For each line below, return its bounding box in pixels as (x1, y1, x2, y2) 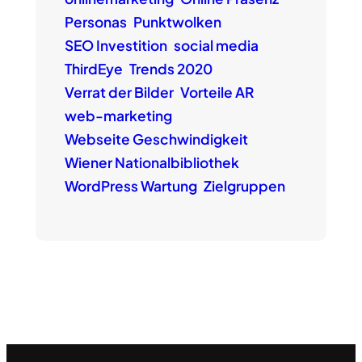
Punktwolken (133, 13, 221, 32)
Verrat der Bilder (64, 83, 174, 102)
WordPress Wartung (64, 177, 197, 196)
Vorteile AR (179, 83, 254, 102)
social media (173, 36, 259, 55)
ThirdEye (64, 60, 123, 78)
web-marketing (64, 107, 172, 125)
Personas (64, 13, 127, 32)
